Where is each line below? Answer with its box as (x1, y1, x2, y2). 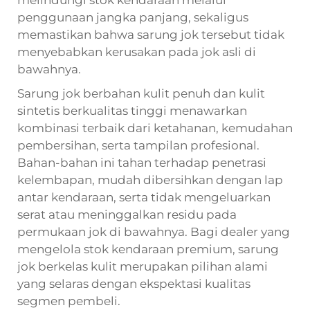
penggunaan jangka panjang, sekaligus (17, 10, 248, 24)
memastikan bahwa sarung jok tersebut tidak (17, 27, 284, 42)
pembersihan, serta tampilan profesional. (17, 138, 259, 152)
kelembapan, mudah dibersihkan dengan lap (17, 172, 283, 187)
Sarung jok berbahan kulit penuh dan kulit (17, 86, 265, 100)
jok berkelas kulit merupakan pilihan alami (17, 259, 268, 273)
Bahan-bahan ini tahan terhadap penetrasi (17, 155, 266, 170)
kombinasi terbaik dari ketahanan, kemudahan (17, 120, 293, 135)
